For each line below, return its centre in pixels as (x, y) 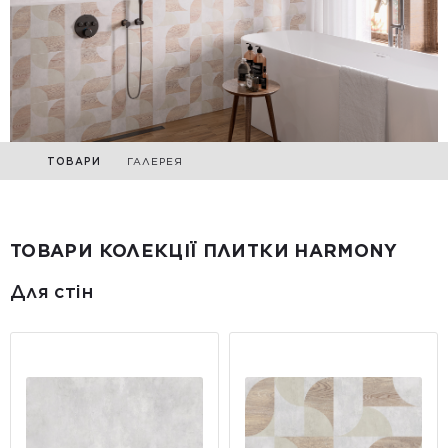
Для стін (51, 291)
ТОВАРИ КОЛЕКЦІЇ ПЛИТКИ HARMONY (204, 250)
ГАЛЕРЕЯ (155, 160)
